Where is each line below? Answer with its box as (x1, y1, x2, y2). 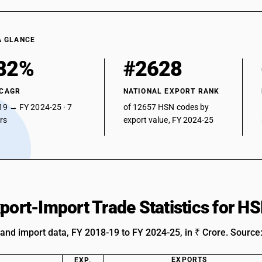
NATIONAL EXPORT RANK (123, 87, 220, 95)
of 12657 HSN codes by (123, 102, 209, 112)
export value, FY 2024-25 (123, 115, 214, 125)
